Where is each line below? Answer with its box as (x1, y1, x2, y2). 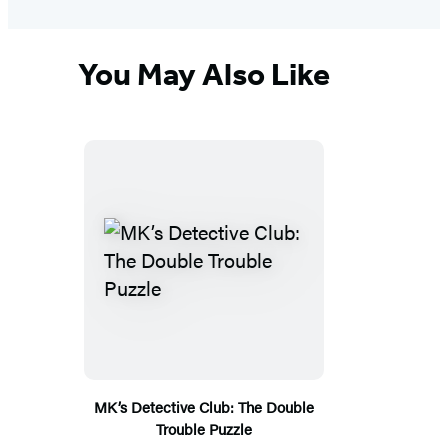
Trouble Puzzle (156, 417, 252, 439)
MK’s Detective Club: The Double (94, 395, 314, 417)
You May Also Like (78, 54, 330, 93)
